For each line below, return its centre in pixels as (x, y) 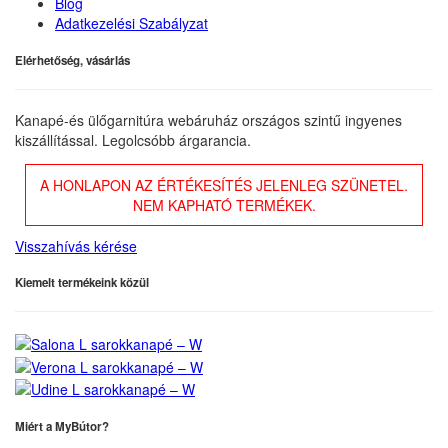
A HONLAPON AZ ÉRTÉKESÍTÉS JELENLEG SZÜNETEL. (224, 184)
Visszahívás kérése (76, 245)
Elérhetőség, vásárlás (72, 60)
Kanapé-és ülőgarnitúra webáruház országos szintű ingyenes (208, 119)
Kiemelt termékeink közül (82, 283)
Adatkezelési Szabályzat (131, 23)
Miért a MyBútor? (62, 426)
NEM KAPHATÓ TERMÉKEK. (224, 204)
